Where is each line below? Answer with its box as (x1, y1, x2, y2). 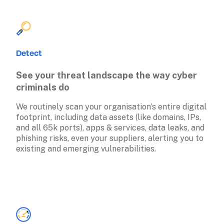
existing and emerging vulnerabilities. (16, 144, 158, 154)
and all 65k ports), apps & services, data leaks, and (16, 123, 204, 133)
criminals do (16, 82, 69, 93)
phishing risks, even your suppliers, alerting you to (16, 133, 203, 143)
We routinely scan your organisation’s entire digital (16, 102, 206, 112)
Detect (16, 47, 42, 59)
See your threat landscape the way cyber (16, 70, 197, 81)
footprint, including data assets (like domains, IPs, (16, 112, 201, 122)
